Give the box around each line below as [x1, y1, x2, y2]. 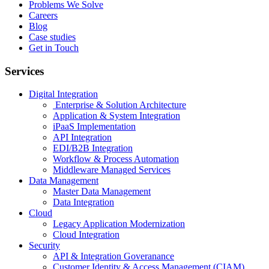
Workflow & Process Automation [53, 154, 179, 165]
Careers [29, 10, 58, 20]
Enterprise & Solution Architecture [53, 100, 186, 110]
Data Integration [53, 197, 114, 208]
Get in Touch [29, 42, 79, 53]
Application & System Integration [53, 110, 180, 121]
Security [29, 240, 60, 251]
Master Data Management [53, 186, 151, 197]
